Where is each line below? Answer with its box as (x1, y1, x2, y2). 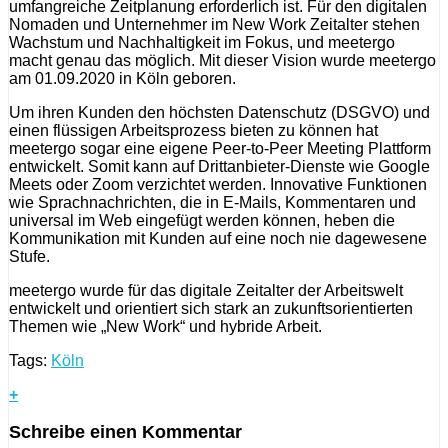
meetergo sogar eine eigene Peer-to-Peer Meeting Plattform (9, 140, 431, 157)
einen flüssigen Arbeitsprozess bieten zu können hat (9, 122, 378, 139)
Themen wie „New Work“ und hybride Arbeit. (9, 318, 322, 335)
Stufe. (9, 248, 50, 265)
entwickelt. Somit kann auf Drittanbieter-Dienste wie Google (9, 158, 430, 175)
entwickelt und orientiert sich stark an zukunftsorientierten (9, 300, 413, 317)
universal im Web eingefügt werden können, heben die (9, 212, 395, 229)
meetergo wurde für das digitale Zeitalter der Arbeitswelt (9, 282, 403, 299)
